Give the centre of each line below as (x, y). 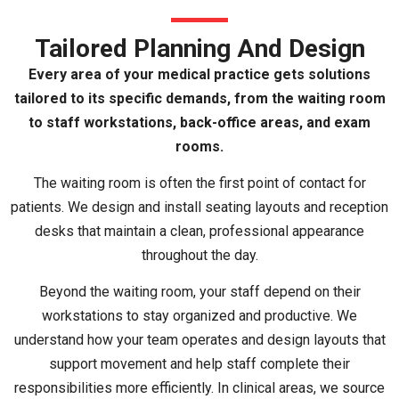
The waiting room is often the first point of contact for (199, 183)
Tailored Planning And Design (199, 48)
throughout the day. (199, 256)
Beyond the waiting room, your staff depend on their (199, 292)
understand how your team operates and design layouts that (199, 340)
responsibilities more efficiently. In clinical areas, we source (199, 388)
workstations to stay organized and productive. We (199, 316)
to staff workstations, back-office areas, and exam (199, 122)
